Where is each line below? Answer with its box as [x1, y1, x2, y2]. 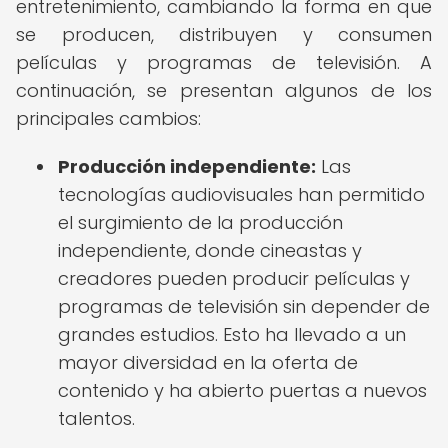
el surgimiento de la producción [58, 210, 343, 235]
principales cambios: [16, 106, 201, 131]
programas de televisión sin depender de [58, 294, 430, 319]
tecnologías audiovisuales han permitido [58, 182, 425, 207]
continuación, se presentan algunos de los [16, 78, 432, 103]
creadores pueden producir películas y [58, 266, 410, 291]
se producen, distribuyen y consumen [16, 22, 432, 47]
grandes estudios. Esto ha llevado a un [58, 322, 406, 347]
